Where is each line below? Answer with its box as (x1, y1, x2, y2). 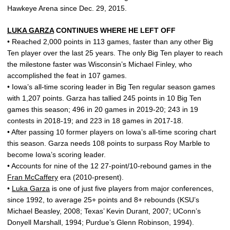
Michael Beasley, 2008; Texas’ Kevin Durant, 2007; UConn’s (7, 207, 201, 215)
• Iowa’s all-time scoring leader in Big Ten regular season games (7, 83, 215, 91)
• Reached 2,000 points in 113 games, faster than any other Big (7, 37, 213, 46)
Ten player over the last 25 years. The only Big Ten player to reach (7, 49, 223, 57)
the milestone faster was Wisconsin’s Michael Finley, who (7, 60, 192, 68)
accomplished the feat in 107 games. (7, 71, 127, 80)
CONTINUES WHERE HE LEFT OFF (54, 26, 176, 34)
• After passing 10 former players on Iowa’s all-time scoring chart (7, 128, 216, 136)
